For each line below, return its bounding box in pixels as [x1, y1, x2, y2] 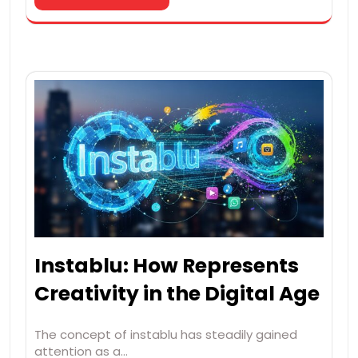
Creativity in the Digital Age [34, 279, 320, 308]
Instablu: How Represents [34, 251, 299, 280]
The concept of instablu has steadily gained [34, 325, 297, 343]
